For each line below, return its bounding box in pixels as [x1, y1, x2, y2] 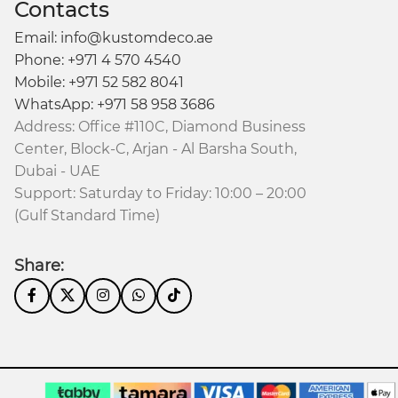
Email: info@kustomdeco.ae [14, 29, 214, 47]
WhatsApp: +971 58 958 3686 [14, 96, 216, 114]
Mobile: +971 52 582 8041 [14, 74, 185, 92]
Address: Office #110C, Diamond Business [14, 118, 306, 136]
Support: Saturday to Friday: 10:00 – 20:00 [14, 185, 307, 203]
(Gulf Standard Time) [14, 207, 161, 225]
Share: [14, 256, 65, 276]
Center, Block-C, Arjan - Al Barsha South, [14, 140, 298, 158]
